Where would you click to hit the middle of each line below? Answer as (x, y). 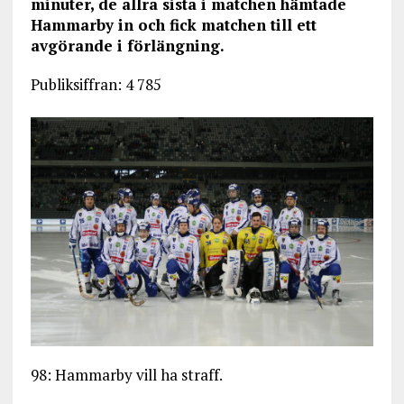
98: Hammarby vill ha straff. (126, 374)
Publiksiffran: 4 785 (96, 84)
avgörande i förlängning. (127, 45)
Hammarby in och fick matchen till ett (173, 24)
